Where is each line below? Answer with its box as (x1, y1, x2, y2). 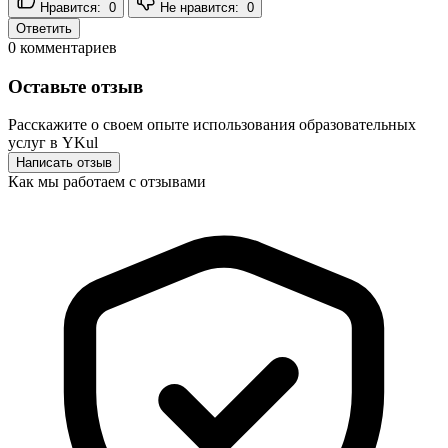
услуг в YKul (8, 134, 98, 152)
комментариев (16, 38, 117, 56)
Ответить (16, 20, 72, 36)
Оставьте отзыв (8, 75, 143, 97)
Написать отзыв (16, 155, 112, 171)
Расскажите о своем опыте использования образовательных (8, 116, 416, 134)
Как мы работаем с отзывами (8, 173, 206, 191)
